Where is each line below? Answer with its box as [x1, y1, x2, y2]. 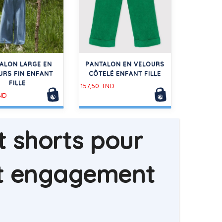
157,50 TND [80, 81, 114, 90]
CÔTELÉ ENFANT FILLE [89, 69, 162, 77]
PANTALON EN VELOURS [85, 60, 165, 68]
